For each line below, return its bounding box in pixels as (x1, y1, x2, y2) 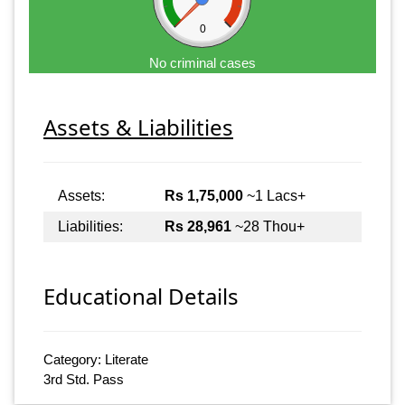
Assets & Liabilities (43, 111, 233, 142)
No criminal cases (149, 54, 256, 71)
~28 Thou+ (231, 218, 305, 234)
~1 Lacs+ (243, 187, 306, 203)
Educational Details (43, 281, 239, 312)
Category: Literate (43, 352, 148, 368)
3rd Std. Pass (43, 372, 124, 388)
